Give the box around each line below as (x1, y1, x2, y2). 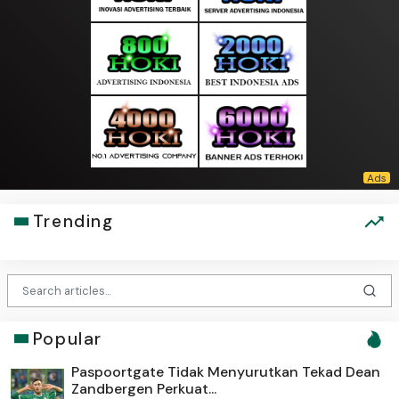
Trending (32, 210, 114, 233)
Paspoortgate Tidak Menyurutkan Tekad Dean (71, 362, 380, 381)
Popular (32, 327, 102, 350)
